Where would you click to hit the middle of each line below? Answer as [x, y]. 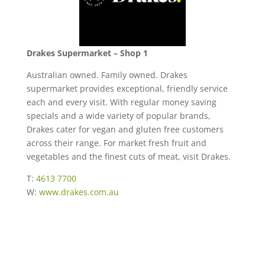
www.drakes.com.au [79, 192]
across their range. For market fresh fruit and [116, 143]
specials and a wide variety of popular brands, [118, 115]
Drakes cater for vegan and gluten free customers [125, 129]
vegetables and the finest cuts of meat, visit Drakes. [128, 156]
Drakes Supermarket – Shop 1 [87, 53]
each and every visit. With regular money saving [121, 102]
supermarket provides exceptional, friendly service [127, 88]
